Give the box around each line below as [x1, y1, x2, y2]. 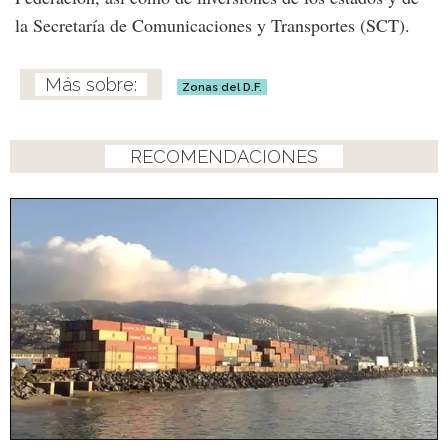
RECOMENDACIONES [130, 146, 318, 168]
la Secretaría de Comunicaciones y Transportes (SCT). [15, 13, 410, 38]
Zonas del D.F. [182, 80, 262, 95]
